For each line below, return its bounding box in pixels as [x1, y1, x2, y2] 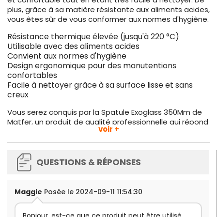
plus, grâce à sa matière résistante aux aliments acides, [7, 4, 210, 15]
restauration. [7, 136, 54, 147]
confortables [7, 70, 57, 81]
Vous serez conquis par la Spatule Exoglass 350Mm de [7, 107, 202, 118]
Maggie [15, 187, 42, 197]
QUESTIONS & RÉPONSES [36, 156, 141, 169]
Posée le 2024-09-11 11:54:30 [42, 187, 142, 197]
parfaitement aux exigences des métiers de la [7, 126, 175, 137]
